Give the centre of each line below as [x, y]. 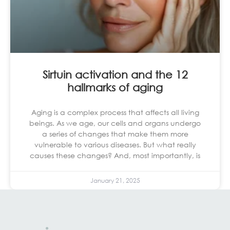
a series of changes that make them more [115, 133]
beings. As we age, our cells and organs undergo [115, 123]
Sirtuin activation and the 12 [115, 74]
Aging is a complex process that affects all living [115, 112]
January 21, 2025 [115, 180]
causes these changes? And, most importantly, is [115, 155]
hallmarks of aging [115, 87]
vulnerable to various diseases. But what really [115, 144]
